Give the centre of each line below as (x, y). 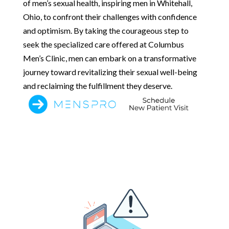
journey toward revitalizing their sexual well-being (110, 72)
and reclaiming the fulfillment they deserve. (97, 85)
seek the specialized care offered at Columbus (103, 44)
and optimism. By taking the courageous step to (106, 30)
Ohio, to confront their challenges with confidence (110, 16)
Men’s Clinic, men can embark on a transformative (109, 58)
